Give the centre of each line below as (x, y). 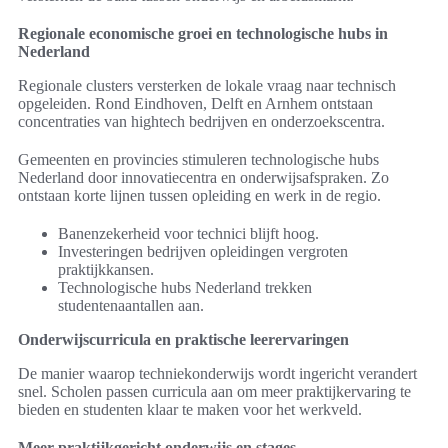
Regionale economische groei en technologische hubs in (203, 34)
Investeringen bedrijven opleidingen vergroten (203, 252)
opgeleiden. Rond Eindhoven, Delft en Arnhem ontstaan (195, 104)
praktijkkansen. (106, 270)
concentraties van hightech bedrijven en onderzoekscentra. (201, 122)
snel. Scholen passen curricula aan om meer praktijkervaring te (214, 392)
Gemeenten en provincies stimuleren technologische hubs (198, 160)
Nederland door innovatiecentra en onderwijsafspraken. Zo (203, 178)
